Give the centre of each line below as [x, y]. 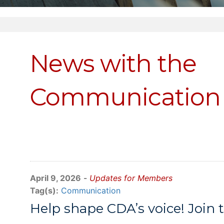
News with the [113, 63]
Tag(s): [44, 190]
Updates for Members [131, 178]
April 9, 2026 [55, 178]
